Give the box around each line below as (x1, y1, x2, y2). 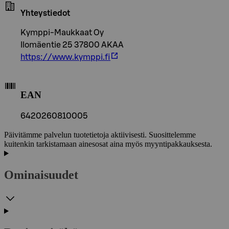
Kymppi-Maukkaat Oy (20, 28, 104, 37)
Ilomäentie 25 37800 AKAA (20, 40, 124, 49)
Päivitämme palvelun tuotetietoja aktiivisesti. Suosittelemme (4, 130, 196, 140)
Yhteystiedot (20, 9, 70, 17)
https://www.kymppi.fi (20, 53, 110, 61)
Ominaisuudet (4, 168, 78, 182)
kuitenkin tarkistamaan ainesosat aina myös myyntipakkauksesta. (4, 140, 212, 149)
